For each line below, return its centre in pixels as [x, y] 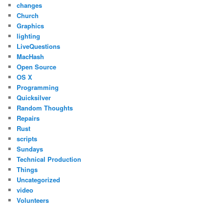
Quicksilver [34, 97]
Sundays [30, 149]
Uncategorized [39, 179]
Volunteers [33, 200]
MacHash [31, 56]
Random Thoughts [45, 108]
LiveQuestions [39, 46]
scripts [27, 138]
